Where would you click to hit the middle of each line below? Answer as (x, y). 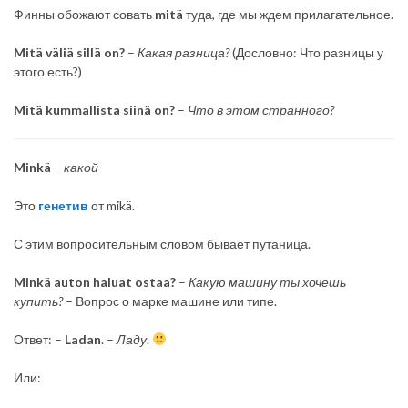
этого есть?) (48, 71)
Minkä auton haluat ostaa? (95, 281)
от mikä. (113, 205)
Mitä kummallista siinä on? (94, 109)
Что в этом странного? (261, 109)
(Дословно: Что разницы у (306, 52)
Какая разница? (182, 52)
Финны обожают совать (84, 14)
